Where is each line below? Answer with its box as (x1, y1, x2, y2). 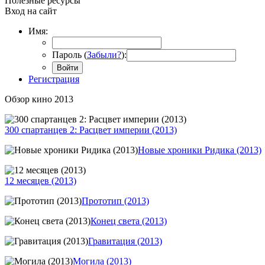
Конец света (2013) (91, 215, 167, 226)
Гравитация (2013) (88, 235, 162, 246)
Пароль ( (52, 49, 87, 60)
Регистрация (28, 73, 79, 84)
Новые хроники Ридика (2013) (138, 144, 261, 155)
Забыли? (87, 49, 121, 60)
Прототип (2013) (82, 195, 149, 206)
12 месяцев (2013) (5, 175, 76, 186)
